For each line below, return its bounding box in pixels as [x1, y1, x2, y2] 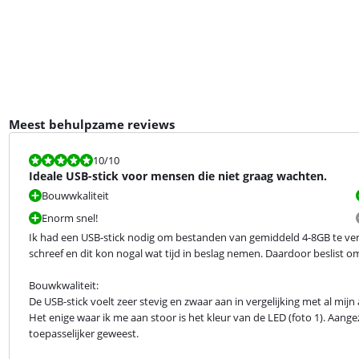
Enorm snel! [41, 211, 98, 225]
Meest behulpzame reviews [8, 116, 175, 132]
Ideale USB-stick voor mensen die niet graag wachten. [28, 168, 327, 184]
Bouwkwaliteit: [28, 278, 99, 292]
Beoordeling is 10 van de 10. [8, 152, 140, 167]
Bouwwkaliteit [41, 188, 109, 203]
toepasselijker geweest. [28, 326, 139, 341]
